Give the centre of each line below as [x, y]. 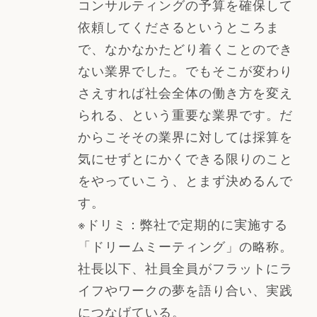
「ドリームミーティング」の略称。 [185, 245]
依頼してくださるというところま [178, 26]
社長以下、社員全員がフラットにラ [185, 267]
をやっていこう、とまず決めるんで [185, 179]
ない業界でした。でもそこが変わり [185, 70]
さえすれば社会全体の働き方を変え [185, 92]
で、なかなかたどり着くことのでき [185, 48]
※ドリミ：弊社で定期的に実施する [183, 223]
